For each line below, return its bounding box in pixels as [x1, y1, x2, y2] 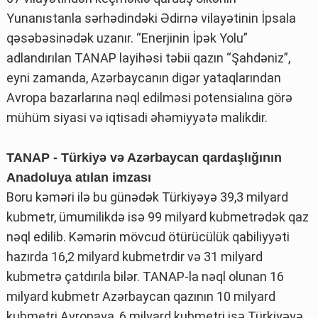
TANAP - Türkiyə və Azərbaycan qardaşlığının [6, 150, 282, 165]
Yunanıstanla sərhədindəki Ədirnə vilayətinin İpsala [6, 10, 296, 26]
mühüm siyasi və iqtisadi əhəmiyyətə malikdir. [6, 109, 268, 125]
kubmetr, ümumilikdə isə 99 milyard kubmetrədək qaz [6, 209, 309, 224]
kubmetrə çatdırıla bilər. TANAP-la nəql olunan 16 [6, 268, 284, 284]
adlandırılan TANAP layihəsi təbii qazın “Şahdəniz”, [6, 50, 290, 65]
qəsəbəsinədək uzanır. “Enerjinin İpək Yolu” [6, 30, 248, 45]
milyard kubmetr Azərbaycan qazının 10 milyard [6, 288, 275, 304]
